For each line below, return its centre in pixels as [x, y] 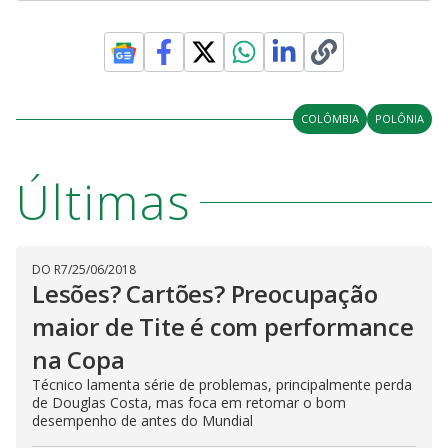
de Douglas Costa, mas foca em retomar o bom [189, 403]
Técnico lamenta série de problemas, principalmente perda [222, 385]
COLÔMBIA [330, 119]
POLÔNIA [399, 119]
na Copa [78, 360]
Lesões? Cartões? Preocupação [205, 294]
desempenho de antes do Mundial [142, 421]
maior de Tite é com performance [223, 327]
